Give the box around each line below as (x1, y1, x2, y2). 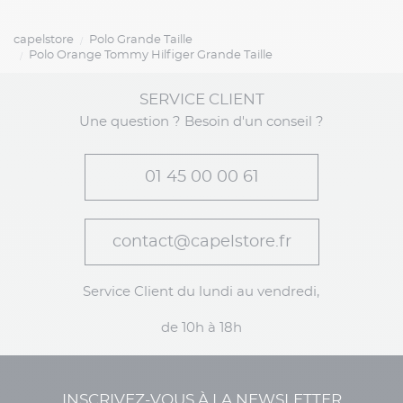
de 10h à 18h (160, 321, 242, 336)
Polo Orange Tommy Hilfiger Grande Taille (28, 49, 273, 62)
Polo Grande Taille (88, 34, 193, 47)
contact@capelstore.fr (112, 234, 291, 251)
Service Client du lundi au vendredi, (83, 285, 320, 300)
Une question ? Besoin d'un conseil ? (79, 115, 324, 130)
